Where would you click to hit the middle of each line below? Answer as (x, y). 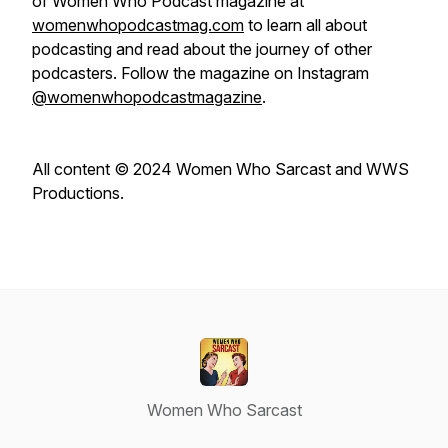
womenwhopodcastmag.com (138, 25)
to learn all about (305, 25)
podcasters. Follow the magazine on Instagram (200, 73)
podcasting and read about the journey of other (202, 49)
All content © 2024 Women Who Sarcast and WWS (220, 169)
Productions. (78, 193)
